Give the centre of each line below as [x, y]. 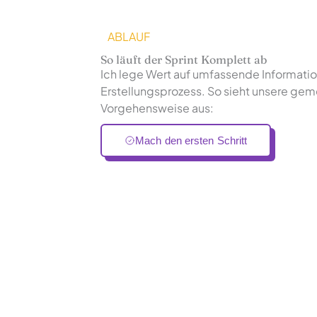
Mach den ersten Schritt [191, 141]
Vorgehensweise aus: [157, 108]
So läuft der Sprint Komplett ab [184, 60]
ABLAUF [129, 37]
